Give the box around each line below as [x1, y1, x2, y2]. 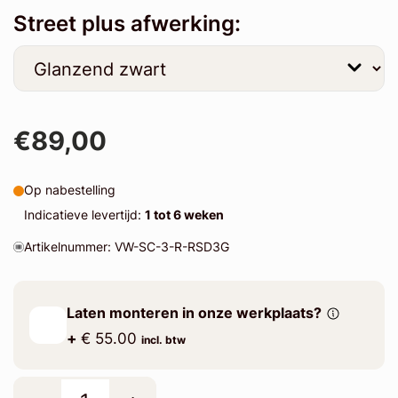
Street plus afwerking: [13, 10, 241, 36]
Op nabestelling [23, 182, 115, 198]
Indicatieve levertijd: [23, 207, 145, 223]
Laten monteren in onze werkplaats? [66, 304, 322, 322]
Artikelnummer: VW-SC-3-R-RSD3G [23, 239, 229, 255]
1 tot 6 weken [144, 207, 224, 223]
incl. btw [140, 332, 186, 346]
